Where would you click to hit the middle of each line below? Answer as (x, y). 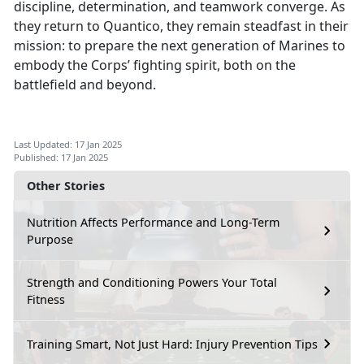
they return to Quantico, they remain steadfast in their (181, 26)
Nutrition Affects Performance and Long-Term (153, 223)
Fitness (46, 300)
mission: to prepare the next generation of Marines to (180, 46)
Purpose (50, 240)
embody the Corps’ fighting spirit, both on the (155, 65)
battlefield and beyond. (85, 85)
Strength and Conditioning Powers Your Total (152, 283)
